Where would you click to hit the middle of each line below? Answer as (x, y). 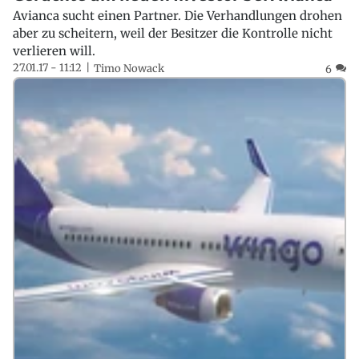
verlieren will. (54, 51)
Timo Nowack (129, 69)
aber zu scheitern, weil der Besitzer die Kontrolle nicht (173, 34)
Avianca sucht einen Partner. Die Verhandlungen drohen (177, 16)
